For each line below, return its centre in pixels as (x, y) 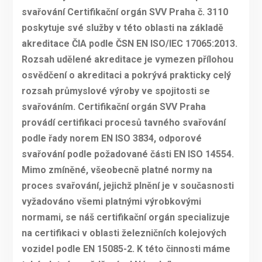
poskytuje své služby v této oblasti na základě (122, 28)
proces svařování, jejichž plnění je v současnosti (127, 186)
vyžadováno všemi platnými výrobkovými (111, 202)
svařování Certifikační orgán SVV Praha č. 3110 (125, 12)
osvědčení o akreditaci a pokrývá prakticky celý (126, 75)
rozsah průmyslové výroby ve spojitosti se (116, 91)
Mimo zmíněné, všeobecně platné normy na (117, 170)
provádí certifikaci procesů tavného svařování (123, 123)
